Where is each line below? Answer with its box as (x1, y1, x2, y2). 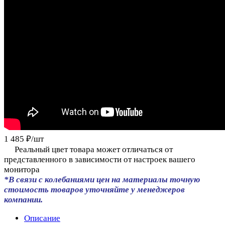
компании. (4, 195, 43, 205)
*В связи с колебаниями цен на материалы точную (4, 175, 200, 185)
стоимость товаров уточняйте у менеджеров (4, 185, 185, 195)
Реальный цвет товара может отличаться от (15, 145, 173, 155)
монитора (4, 165, 40, 175)
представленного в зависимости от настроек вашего (4, 155, 195, 165)
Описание (24, 213, 60, 223)
